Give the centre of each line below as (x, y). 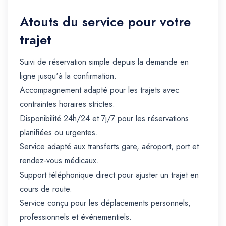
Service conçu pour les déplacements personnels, (105, 203)
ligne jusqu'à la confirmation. (68, 76)
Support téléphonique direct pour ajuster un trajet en (109, 175)
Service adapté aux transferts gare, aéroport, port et (109, 147)
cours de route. (46, 189)
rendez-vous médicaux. (59, 161)
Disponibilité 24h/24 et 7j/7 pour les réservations (104, 119)
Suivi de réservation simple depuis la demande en (104, 62)
